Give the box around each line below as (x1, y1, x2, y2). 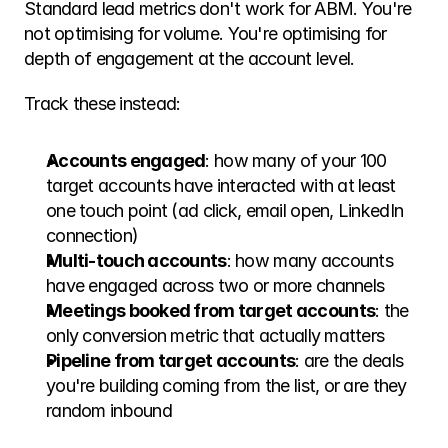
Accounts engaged (46, 150, 206, 171)
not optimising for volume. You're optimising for (24, 23, 387, 44)
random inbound (46, 400, 172, 421)
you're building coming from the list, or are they (46, 375, 407, 396)
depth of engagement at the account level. (24, 48, 355, 69)
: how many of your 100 (205, 150, 387, 171)
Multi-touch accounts (46, 250, 227, 271)
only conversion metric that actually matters (46, 325, 385, 346)
